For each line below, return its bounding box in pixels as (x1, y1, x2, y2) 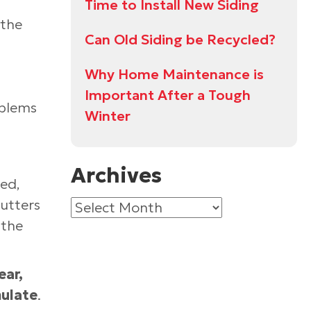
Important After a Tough (85, 86, 251, 104)
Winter (85, 107, 131, 125)
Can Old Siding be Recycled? (85, 31, 276, 49)
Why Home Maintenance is (85, 65, 264, 83)
